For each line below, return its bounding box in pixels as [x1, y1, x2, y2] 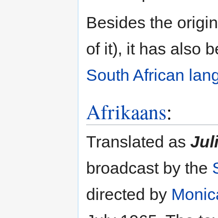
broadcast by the [86, 159, 212, 178]
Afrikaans [86, 98, 166, 126]
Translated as [86, 132, 190, 151]
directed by [86, 185, 171, 204]
